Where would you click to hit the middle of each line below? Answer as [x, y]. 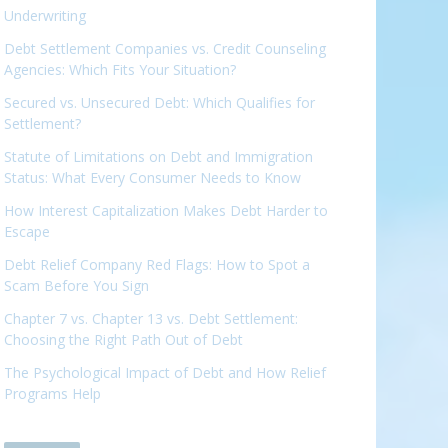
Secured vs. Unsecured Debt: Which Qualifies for [159, 103]
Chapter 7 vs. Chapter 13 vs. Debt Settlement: [151, 319]
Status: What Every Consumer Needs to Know [152, 178]
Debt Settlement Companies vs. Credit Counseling [165, 49]
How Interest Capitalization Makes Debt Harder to [166, 211]
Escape [27, 232]
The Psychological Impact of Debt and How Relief [165, 373]
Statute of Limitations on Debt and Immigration [158, 157]
